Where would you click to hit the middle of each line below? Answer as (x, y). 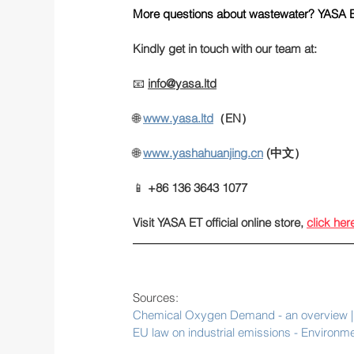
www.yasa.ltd (178, 118)
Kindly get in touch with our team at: (225, 48)
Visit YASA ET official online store (217, 222)
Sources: (156, 297)
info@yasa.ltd (182, 83)
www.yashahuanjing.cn (203, 153)
